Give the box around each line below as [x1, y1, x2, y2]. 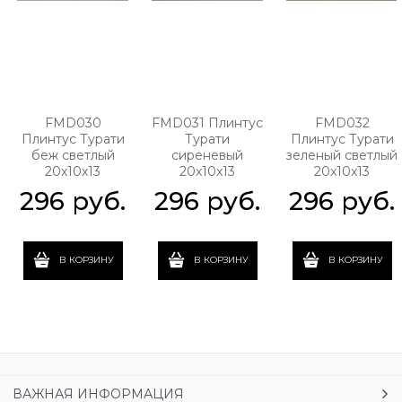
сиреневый [171, 146, 243, 163]
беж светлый [31, 146, 115, 163]
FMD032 [314, 114, 370, 131]
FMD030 [44, 114, 101, 131]
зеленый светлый [286, 146, 398, 163]
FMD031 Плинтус [152, 114, 263, 131]
